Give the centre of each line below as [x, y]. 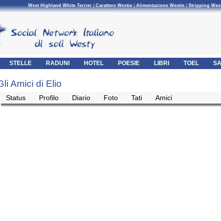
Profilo [49, 98]
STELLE [20, 63]
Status [16, 98]
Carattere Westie [114, 5]
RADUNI [58, 63]
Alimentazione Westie [160, 5]
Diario [81, 98]
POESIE [129, 63]
